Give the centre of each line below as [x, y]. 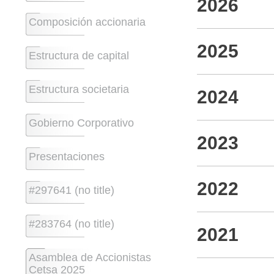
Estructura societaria [79, 89]
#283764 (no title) [72, 224]
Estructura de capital [79, 55]
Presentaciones [67, 156]
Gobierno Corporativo [81, 123]
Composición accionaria [87, 22]
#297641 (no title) [72, 190]
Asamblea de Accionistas [90, 257]
